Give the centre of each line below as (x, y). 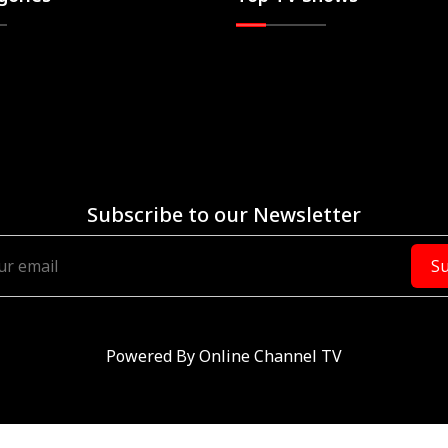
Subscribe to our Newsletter (224, 214)
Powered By (150, 356)
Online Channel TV (270, 356)
